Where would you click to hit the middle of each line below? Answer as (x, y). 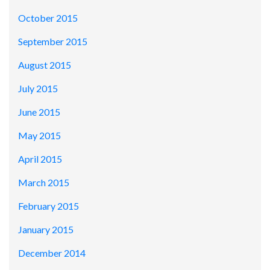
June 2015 (39, 112)
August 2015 (45, 65)
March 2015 (44, 183)
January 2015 (46, 230)
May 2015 (39, 136)
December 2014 (52, 253)
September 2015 (53, 42)
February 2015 (49, 206)
